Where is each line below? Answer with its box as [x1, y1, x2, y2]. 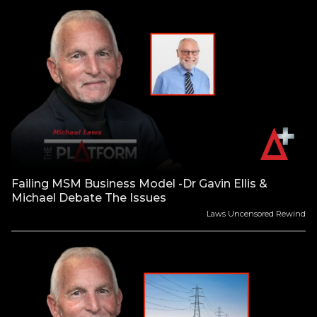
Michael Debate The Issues [11, 191, 166, 205]
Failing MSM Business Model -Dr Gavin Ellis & [11, 177, 267, 191]
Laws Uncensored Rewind [207, 209, 306, 219]
